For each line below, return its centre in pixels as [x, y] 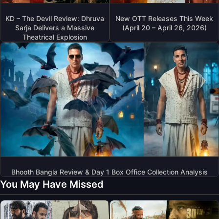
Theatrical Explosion [55, 37]
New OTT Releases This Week [164, 18]
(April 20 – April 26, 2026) [164, 27]
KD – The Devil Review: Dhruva [55, 18]
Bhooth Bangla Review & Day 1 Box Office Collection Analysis [109, 172]
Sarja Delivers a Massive [55, 27]
